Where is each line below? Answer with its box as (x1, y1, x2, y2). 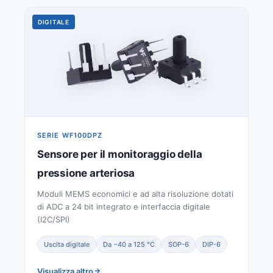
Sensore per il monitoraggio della (37, 147, 202, 160)
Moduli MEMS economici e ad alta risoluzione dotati (37, 188, 233, 199)
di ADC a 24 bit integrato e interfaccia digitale (37, 201, 210, 211)
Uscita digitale (44, 239, 90, 249)
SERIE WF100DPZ (37, 130, 103, 140)
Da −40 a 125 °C (103, 239, 155, 249)
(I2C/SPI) (37, 214, 70, 224)
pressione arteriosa (37, 166, 135, 179)
